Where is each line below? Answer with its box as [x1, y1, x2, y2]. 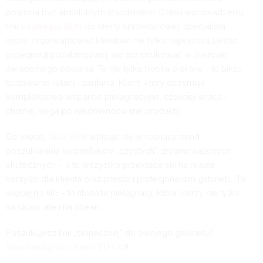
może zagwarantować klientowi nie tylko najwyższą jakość [6, 35, 238, 45]
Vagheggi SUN [21, 21, 82, 31]
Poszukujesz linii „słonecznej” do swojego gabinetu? [6, 227, 213, 238]
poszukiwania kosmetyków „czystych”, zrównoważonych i [6, 145, 235, 156]
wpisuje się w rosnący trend [87, 131, 200, 141]
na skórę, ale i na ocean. [6, 201, 101, 212]
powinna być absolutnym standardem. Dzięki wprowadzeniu [6, 6, 244, 17]
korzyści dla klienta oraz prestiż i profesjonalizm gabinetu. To [6, 173, 245, 184]
